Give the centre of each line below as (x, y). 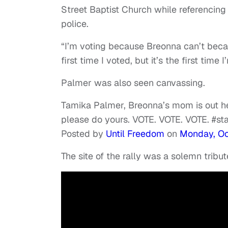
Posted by (83, 134)
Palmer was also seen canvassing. (134, 83)
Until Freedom (135, 134)
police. (76, 24)
